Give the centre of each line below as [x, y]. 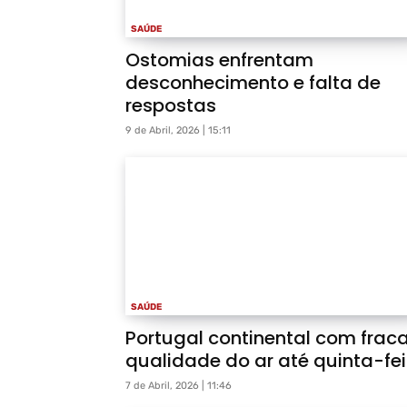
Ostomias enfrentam [219, 60]
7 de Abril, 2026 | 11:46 [179, 386]
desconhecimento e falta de [253, 83]
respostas [171, 106]
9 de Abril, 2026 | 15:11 [178, 131]
